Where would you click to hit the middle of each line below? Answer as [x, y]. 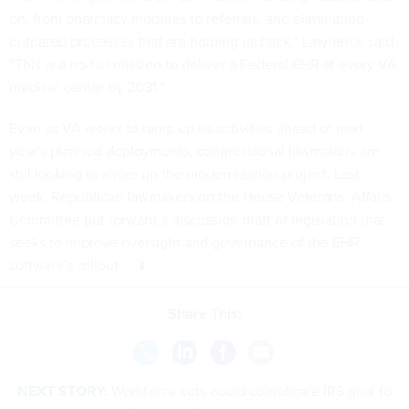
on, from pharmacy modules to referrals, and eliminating [187, 18]
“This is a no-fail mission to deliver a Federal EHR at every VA [203, 64]
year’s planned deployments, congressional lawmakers [184, 151]
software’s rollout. [68, 265]
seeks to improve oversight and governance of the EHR [184, 242]
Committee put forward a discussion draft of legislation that [197, 219]
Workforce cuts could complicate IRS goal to [252, 392]
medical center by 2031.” [87, 87]
